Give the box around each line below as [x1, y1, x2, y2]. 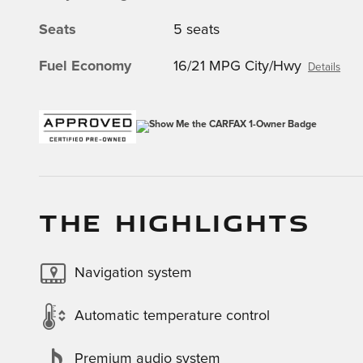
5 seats [173, 22, 220, 37]
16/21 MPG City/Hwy [173, 58, 302, 74]
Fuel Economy [39, 58, 131, 74]
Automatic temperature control [75, 309, 270, 323]
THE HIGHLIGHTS [39, 204, 310, 239]
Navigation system [75, 266, 192, 280]
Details [308, 61, 341, 73]
